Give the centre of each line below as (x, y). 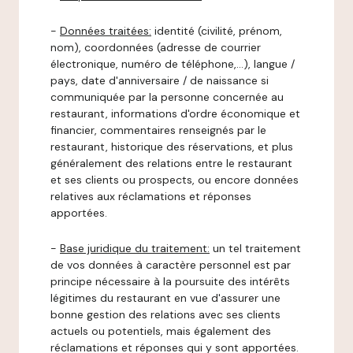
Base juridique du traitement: (135, 248)
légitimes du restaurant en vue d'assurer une (165, 298)
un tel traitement (255, 248)
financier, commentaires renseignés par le (158, 130)
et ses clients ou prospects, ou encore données (175, 180)
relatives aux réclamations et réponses (151, 196)
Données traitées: (106, 31)
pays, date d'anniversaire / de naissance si (160, 80)
